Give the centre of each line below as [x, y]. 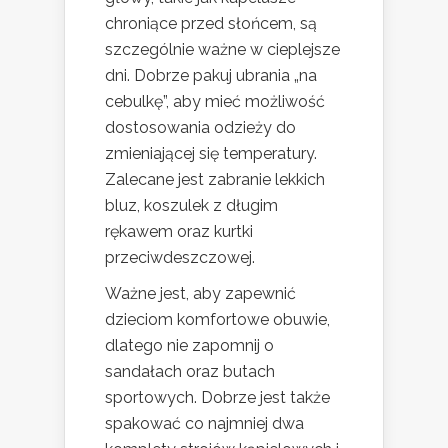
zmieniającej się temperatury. [211, 153]
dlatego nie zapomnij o [189, 345]
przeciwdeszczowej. [180, 257]
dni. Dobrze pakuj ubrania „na [211, 75]
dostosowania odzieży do [200, 127]
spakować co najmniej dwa [204, 423]
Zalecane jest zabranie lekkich [215, 179]
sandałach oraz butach [190, 371]
